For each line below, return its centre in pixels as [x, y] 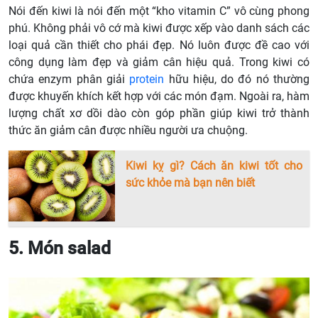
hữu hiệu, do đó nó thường [237, 79]
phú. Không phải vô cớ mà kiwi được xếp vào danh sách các [159, 28]
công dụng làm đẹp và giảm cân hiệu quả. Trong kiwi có [159, 62]
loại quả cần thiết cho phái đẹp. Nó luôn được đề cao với [159, 45]
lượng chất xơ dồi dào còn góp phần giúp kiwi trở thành [159, 114]
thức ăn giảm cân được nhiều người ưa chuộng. [128, 131]
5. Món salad [60, 248]
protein [147, 79]
